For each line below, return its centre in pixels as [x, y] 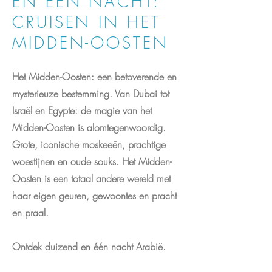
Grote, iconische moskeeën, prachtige [89, 144]
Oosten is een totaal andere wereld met [91, 178]
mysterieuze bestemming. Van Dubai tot [91, 93]
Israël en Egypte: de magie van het [82, 110]
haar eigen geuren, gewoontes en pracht [94, 195]
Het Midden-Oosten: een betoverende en [94, 76]
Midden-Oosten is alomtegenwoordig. [89, 127]
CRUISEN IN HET [87, 22]
